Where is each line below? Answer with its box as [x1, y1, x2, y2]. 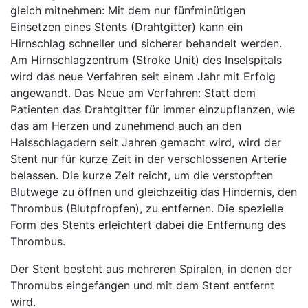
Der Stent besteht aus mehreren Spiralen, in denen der [10, 262, 292, 276]
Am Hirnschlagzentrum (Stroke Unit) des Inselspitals [10, 53, 282, 67]
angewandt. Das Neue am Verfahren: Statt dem [10, 86, 256, 100]
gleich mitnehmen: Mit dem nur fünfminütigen [10, 3, 245, 17]
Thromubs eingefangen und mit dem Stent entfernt [10, 278, 274, 292]
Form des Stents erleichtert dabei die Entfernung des [10, 218, 286, 232]
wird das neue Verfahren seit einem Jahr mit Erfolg [10, 69, 276, 83]
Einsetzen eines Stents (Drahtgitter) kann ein [10, 20, 243, 34]
